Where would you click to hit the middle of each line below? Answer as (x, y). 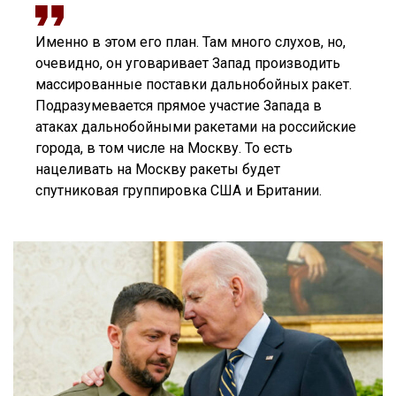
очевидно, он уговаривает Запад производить (188, 64)
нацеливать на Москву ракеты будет (158, 170)
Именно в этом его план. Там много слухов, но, (190, 42)
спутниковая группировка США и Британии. (179, 191)
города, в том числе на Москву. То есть (164, 148)
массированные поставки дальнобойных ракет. (194, 85)
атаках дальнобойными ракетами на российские (196, 127)
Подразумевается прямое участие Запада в (179, 106)
